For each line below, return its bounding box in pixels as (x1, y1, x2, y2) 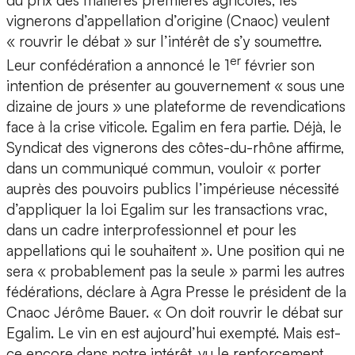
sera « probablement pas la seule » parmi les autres (6, 261, 345, 281)
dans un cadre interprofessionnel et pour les (6, 220, 296, 240)
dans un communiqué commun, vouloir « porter (6, 158, 321, 178)
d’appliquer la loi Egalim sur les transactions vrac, (6, 200, 327, 219)
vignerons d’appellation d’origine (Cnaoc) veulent (6, 11, 330, 31)
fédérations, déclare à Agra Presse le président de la (6, 282, 346, 302)
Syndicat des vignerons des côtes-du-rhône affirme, (6, 138, 344, 158)
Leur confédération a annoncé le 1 (6, 55, 230, 75)
